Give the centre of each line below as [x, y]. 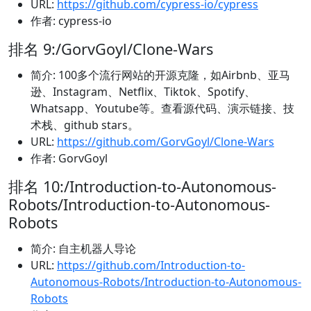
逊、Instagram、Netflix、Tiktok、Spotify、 [143, 92]
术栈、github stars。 [85, 125]
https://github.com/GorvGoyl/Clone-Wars [166, 142]
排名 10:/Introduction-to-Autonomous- [142, 187]
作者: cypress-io [71, 21]
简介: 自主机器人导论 [83, 249]
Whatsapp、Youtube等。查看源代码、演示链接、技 [162, 109]
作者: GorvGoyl [69, 159]
